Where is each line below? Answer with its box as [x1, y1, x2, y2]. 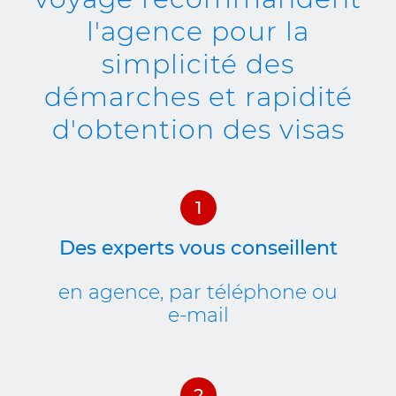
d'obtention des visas [51, 113, 345, 147]
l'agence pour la [87, 15, 309, 49]
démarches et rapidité [43, 80, 353, 114]
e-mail [167, 303, 229, 328]
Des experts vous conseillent [58, 236, 338, 261]
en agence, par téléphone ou [58, 280, 338, 305]
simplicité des [102, 48, 294, 81]
